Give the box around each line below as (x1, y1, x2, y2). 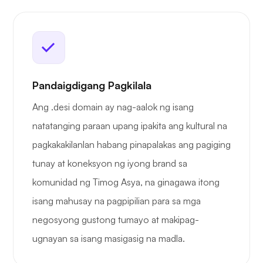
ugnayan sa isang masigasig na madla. (32, 232, 185, 245)
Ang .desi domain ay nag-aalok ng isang (32, 101, 194, 113)
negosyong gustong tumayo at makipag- (32, 214, 199, 226)
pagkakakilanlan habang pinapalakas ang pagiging (32, 139, 231, 151)
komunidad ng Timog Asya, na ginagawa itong (32, 176, 220, 188)
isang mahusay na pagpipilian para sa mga (32, 195, 201, 207)
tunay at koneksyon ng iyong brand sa (32, 157, 187, 170)
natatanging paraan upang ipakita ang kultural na (32, 120, 227, 132)
